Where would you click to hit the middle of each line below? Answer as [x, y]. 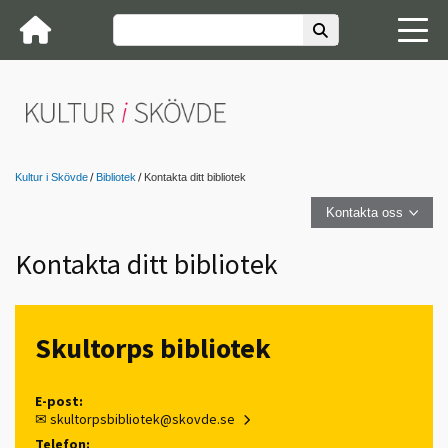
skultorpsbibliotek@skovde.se [142, 418]
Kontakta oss [364, 213]
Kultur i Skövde [51, 177]
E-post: [59, 400]
